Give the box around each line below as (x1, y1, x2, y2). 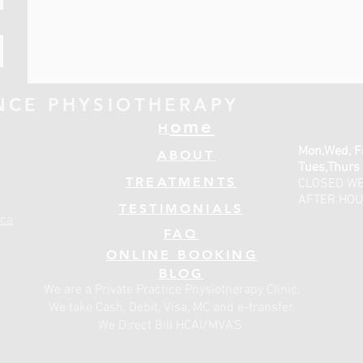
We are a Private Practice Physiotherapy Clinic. (43, 282, 301, 298)
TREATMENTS (126, 174, 237, 190)
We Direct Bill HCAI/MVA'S (98, 318, 246, 334)
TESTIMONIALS (118, 201, 244, 216)
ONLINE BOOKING (106, 247, 258, 263)
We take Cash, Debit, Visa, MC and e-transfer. (49, 300, 295, 316)
